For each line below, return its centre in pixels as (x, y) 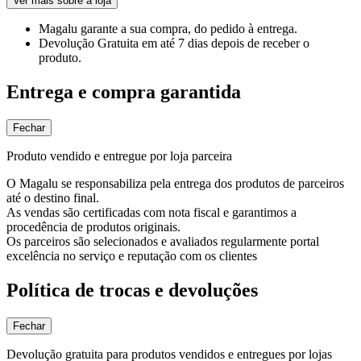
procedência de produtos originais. (93, 226)
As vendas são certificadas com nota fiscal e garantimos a (151, 212)
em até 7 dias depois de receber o (226, 43)
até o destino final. (53, 197)
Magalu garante (80, 28)
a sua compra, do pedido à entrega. (209, 28)
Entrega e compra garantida (124, 91)
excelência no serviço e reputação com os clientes (132, 255)
